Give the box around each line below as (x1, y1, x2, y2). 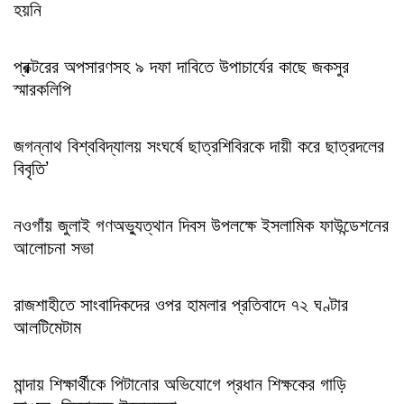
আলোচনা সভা (14, 233, 99, 260)
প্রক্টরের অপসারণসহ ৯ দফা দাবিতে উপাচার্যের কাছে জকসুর (14, 51, 349, 78)
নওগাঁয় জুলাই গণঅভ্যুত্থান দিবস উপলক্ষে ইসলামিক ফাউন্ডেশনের (14, 210, 389, 237)
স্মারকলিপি (14, 74, 71, 101)
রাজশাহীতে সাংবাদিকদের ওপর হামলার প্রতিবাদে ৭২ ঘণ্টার (14, 289, 348, 317)
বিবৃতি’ (14, 153, 49, 180)
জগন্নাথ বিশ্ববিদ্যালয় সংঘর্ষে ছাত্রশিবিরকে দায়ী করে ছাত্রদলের (14, 131, 384, 158)
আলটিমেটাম (14, 312, 81, 339)
